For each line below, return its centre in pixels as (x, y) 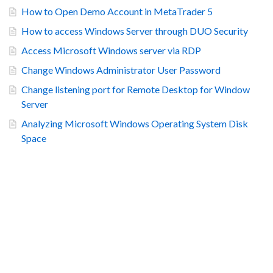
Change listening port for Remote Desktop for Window (136, 89)
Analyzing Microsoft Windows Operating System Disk (135, 123)
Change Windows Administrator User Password (121, 70)
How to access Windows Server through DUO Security (135, 31)
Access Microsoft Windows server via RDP (111, 50)
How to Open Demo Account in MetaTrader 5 (117, 11)
